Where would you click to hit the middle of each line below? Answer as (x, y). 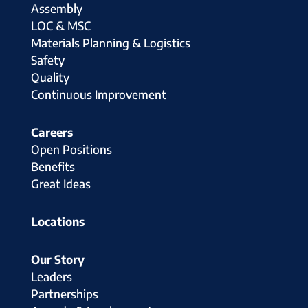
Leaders (51, 276)
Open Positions (71, 149)
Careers (52, 132)
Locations (57, 221)
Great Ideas (60, 183)
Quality (50, 77)
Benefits (53, 166)
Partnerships (64, 293)
